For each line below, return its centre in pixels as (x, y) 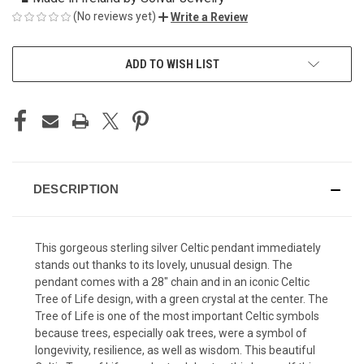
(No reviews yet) (115, 16)
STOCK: (30, 74)
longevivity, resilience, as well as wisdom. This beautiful (175, 350)
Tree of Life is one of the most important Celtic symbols (177, 316)
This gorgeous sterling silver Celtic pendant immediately (178, 247)
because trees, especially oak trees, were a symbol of (171, 333)
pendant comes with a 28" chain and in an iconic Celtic (172, 282)
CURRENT (35, 56)
